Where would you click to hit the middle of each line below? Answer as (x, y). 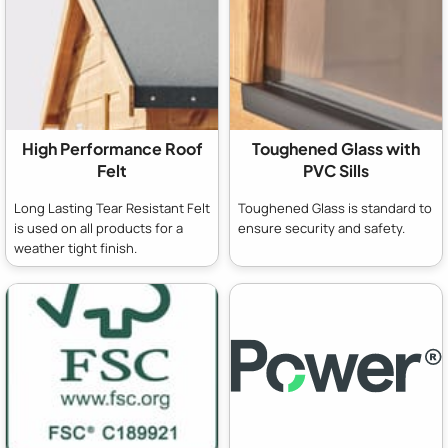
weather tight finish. (75, 248)
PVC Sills (336, 171)
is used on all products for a (98, 228)
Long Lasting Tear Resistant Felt (112, 208)
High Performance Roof (112, 149)
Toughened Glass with (336, 149)
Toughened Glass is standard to (335, 208)
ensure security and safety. (321, 228)
